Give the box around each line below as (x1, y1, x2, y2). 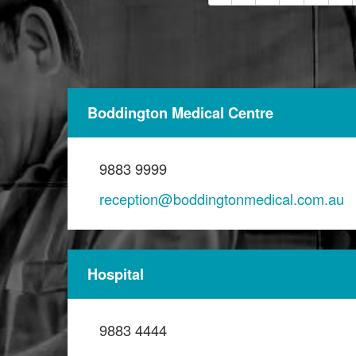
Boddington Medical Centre (87, 102, 273, 124)
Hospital (87, 263, 144, 285)
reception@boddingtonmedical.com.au (99, 188, 344, 210)
